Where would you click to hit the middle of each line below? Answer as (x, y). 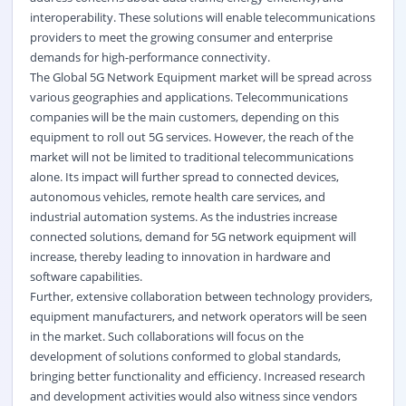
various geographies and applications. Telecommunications (188, 97)
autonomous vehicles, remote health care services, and (177, 196)
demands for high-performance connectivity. (150, 57)
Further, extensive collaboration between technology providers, (201, 296)
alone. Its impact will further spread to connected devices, (184, 176)
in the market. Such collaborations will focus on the (166, 336)
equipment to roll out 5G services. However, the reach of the (191, 136)
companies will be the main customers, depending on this (184, 116)
